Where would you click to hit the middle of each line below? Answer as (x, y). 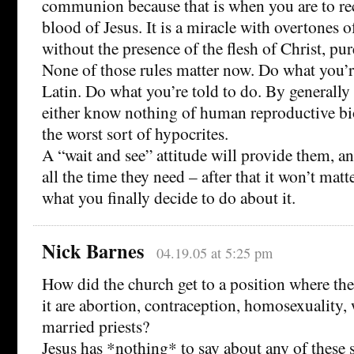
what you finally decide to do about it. (169, 198)
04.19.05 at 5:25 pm (214, 253)
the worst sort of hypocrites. (135, 134)
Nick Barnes (93, 251)
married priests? (96, 326)
